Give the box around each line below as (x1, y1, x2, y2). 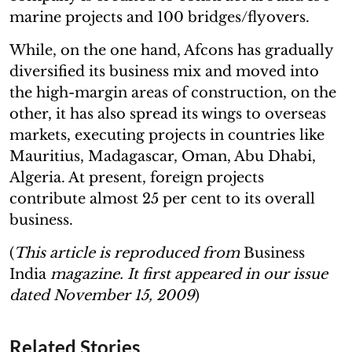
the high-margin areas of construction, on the (9, 83, 336, 101)
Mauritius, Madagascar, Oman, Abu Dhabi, (9, 147, 316, 165)
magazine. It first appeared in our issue (46, 265, 328, 283)
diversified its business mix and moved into (9, 62, 319, 80)
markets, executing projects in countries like (9, 126, 324, 144)
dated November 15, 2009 (9, 286, 195, 304)
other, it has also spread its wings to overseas (9, 104, 326, 123)
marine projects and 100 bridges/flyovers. (9, 8, 310, 26)
